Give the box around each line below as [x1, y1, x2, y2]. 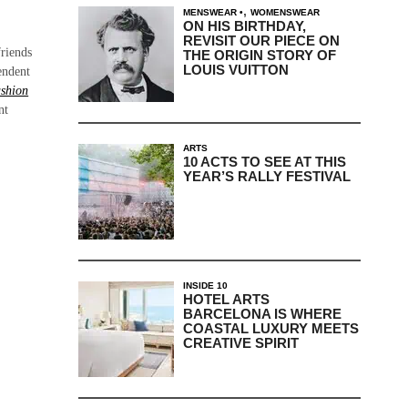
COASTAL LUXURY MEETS [182, 320, 359, 336]
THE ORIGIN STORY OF [182, 46, 336, 63]
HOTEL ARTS [182, 291, 270, 307]
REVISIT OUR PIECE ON [182, 32, 340, 48]
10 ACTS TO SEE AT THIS [182, 153, 346, 169]
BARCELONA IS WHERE [182, 305, 342, 321]
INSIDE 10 [182, 280, 228, 291]
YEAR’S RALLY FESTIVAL [182, 168, 351, 184]
